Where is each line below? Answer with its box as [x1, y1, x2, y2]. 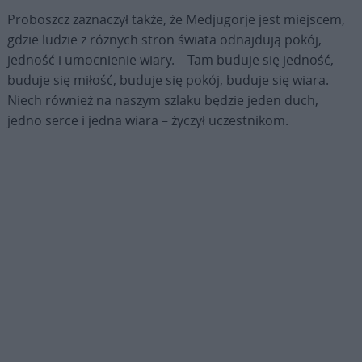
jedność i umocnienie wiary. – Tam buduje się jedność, [6, 50, 334, 69]
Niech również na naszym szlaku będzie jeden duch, [6, 90, 318, 109]
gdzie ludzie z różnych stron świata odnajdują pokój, [6, 30, 322, 48]
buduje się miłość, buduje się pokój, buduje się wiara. [6, 70, 329, 89]
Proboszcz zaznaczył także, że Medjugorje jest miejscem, [6, 10, 345, 28]
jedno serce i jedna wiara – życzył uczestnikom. [6, 111, 288, 129]
